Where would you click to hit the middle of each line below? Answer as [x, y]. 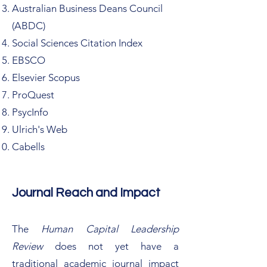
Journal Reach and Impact [86, 193]
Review [27, 246]
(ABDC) [29, 26]
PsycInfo [30, 112]
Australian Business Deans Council [87, 8]
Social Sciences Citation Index [78, 43]
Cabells [28, 147]
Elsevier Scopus [47, 77]
